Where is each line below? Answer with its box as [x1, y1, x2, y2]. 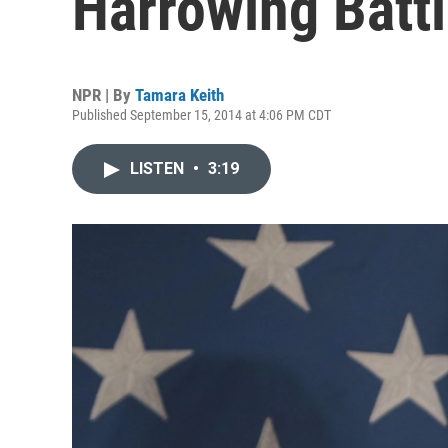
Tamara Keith [135, 85, 224, 105]
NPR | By [72, 85, 135, 105]
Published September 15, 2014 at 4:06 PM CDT [72, 107, 331, 123]
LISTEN [130, 159, 188, 178]
